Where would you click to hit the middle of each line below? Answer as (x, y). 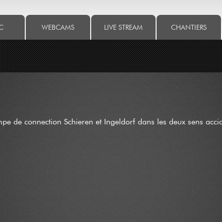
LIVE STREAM (123, 27)
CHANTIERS (189, 27)
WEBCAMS (58, 27)
